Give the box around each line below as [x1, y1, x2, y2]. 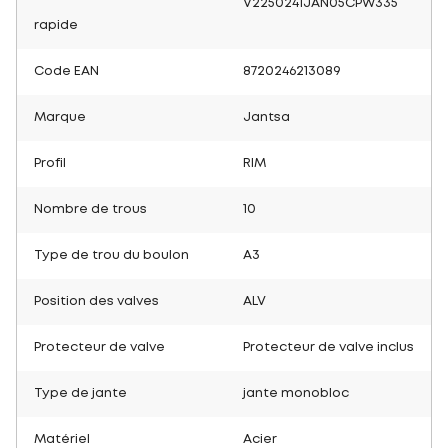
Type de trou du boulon [34, 250, 189, 261]
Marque [34, 112, 86, 123]
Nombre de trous [34, 204, 147, 215]
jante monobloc [243, 388, 349, 399]
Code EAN [34, 66, 99, 77]
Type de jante [34, 388, 127, 399]
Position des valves [34, 296, 159, 307]
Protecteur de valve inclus [243, 342, 414, 353]
